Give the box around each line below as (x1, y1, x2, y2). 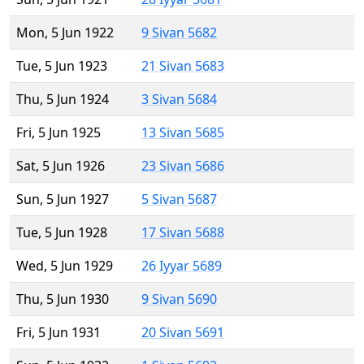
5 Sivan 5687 (141, 190, 217, 209)
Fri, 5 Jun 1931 (16, 323, 101, 342)
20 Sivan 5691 (141, 323, 224, 342)
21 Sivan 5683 (141, 57, 224, 76)
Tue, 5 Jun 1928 (16, 223, 107, 242)
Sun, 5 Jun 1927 (16, 190, 109, 209)
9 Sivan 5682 (141, 24, 217, 42)
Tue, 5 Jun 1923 (16, 57, 107, 76)
